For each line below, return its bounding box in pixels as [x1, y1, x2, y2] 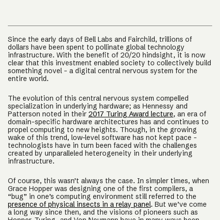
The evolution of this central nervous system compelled [8, 94, 189, 103]
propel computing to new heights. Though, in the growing [8, 125, 197, 134]
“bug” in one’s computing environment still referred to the [8, 192, 196, 201]
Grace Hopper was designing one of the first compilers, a [8, 184, 193, 193]
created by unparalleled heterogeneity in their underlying [8, 149, 192, 158]
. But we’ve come [151, 200, 207, 209]
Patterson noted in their [8, 110, 88, 118]
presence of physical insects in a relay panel [8, 200, 151, 209]
